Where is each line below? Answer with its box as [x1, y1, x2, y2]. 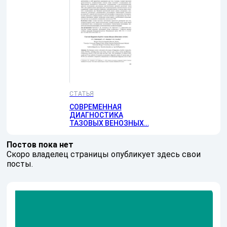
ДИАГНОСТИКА [69, 110, 123, 119]
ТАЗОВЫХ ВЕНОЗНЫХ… [69, 119, 149, 127]
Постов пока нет [7, 139, 73, 149]
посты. [7, 159, 33, 169]
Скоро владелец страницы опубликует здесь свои [7, 149, 201, 159]
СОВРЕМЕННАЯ [69, 102, 122, 111]
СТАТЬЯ [69, 90, 94, 97]
